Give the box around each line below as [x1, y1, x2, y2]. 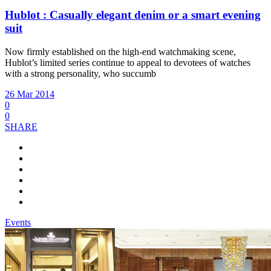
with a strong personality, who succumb [5, 68, 156, 79]
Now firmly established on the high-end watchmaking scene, [5, 47, 236, 57]
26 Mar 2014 [5, 89, 54, 100]
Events [5, 217, 31, 228]
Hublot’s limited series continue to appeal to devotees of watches [5, 57, 250, 68]
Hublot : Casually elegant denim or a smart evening [5, 8, 261, 22]
